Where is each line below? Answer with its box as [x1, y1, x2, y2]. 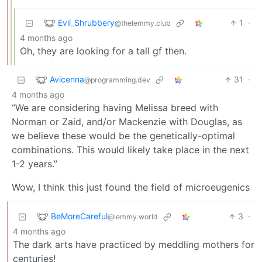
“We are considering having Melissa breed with [12, 102, 218, 114]
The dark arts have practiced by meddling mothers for [13, 239, 254, 251]
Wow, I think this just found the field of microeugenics [12, 181, 250, 194]
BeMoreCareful [51, 211, 108, 221]
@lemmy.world [108, 212, 158, 221]
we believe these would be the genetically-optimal [12, 130, 235, 142]
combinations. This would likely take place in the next [12, 144, 249, 156]
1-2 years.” [12, 158, 57, 170]
